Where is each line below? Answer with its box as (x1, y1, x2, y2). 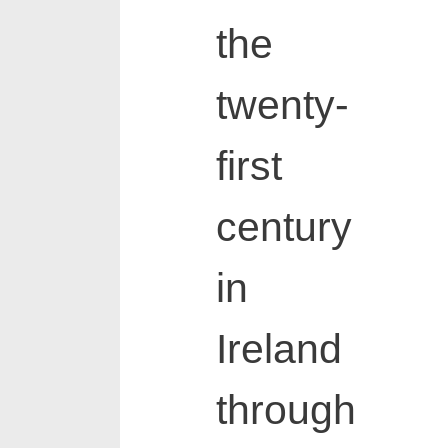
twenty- (215, 82, 349, 129)
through (215, 387, 356, 434)
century (215, 204, 352, 251)
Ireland (215, 326, 342, 373)
